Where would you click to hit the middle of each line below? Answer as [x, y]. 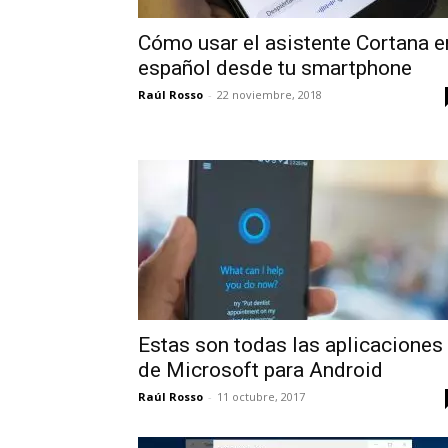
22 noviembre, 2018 [269, 94]
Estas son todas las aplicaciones [290, 345]
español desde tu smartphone [275, 68]
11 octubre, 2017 [261, 396]
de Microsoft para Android [260, 370]
